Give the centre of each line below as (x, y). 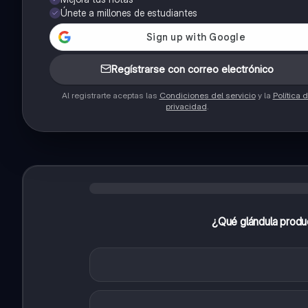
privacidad (186, 107)
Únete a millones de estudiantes (129, 13)
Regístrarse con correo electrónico (192, 69)
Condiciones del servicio (207, 96)
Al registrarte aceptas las (110, 96)
